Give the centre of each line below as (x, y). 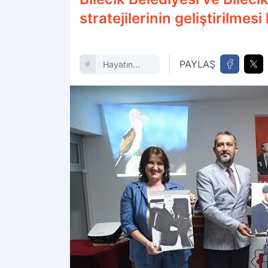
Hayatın (118, 64)
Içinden (117, 76)
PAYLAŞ (198, 64)
